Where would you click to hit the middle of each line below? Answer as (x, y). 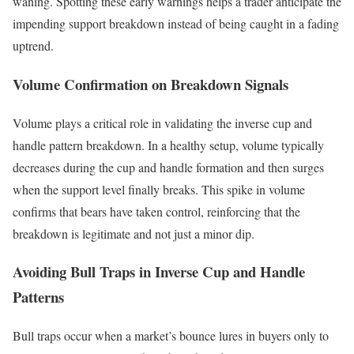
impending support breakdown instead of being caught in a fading (176, 24)
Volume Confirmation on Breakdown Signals (151, 84)
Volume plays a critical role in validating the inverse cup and (162, 122)
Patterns (38, 297)
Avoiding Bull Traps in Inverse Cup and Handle (159, 272)
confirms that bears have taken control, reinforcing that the (156, 211)
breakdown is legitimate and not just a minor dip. (134, 233)
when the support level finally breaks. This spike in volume (159, 189)
